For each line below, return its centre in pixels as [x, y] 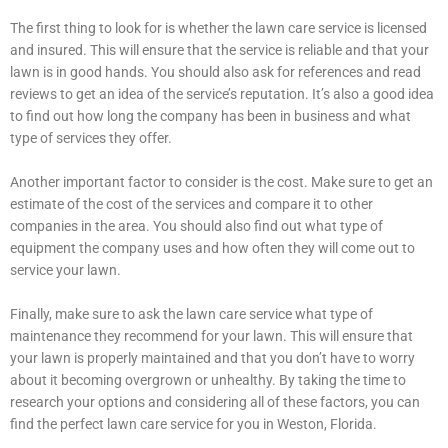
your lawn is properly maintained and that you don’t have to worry [212, 358]
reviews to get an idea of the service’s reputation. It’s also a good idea [222, 94]
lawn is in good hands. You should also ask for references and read [215, 72]
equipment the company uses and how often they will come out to [212, 248]
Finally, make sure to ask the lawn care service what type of [191, 314]
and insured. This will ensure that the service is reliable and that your [219, 50]
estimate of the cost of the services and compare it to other [191, 204]
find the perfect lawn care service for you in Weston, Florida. [193, 424]
